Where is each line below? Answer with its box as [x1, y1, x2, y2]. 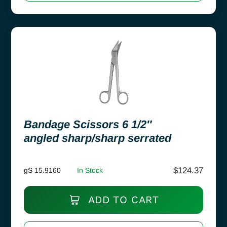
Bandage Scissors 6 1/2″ [24, 118, 152, 131]
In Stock [77, 166, 103, 174]
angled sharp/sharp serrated [24, 131, 171, 144]
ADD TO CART [85, 193, 159, 206]
